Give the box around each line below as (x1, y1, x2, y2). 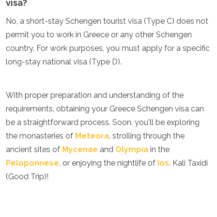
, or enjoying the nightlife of (59, 158, 157, 168)
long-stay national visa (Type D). (6, 57, 122, 66)
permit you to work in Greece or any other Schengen (6, 30, 192, 39)
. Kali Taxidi (169, 158, 208, 168)
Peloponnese (6, 158, 59, 168)
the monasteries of (6, 131, 75, 140)
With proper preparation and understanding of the (6, 91, 184, 100)
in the (148, 145, 170, 154)
